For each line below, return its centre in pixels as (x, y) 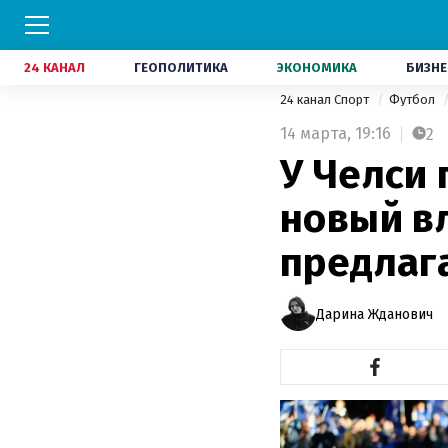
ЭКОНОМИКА (317, 67)
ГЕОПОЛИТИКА (181, 67)
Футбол (413, 99)
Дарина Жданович (374, 314)
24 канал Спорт (326, 99)
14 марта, (315, 133)
